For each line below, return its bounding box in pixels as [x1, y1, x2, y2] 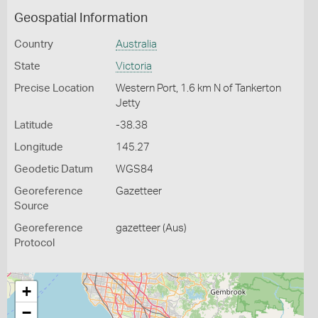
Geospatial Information [14, 12, 148, 25]
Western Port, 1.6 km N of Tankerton [115, 83, 281, 94]
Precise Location [14, 83, 94, 94]
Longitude [14, 142, 63, 153]
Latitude [14, 120, 53, 131]
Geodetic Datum [14, 164, 93, 175]
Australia [115, 39, 157, 50]
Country [14, 39, 53, 50]
